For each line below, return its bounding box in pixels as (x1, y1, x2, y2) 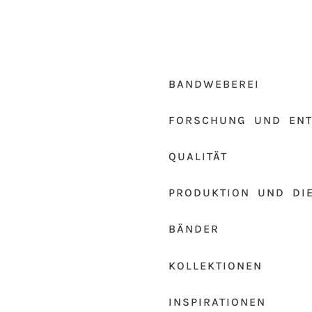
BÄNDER (168, 222, 219, 236)
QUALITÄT (168, 150, 228, 164)
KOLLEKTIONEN (168, 258, 263, 272)
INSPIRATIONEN (168, 295, 266, 309)
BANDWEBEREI (168, 77, 260, 91)
